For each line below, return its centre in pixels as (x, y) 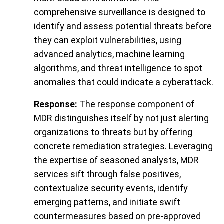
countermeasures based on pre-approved (117, 216)
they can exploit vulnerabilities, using (108, 40)
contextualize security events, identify (111, 188)
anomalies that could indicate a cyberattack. (124, 82)
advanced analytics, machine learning (109, 54)
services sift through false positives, (107, 174)
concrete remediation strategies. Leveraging (123, 146)
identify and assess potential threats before (123, 26)
